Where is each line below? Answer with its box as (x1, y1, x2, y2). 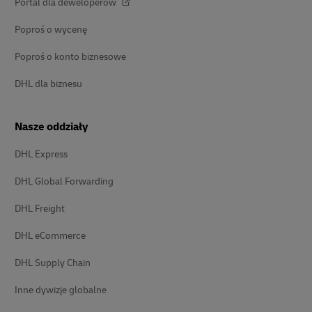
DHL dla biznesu (15, 78, 82, 90)
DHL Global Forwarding (15, 175, 114, 187)
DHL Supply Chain (15, 257, 91, 269)
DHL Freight (15, 203, 65, 214)
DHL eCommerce (15, 230, 86, 242)
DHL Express (15, 148, 68, 160)
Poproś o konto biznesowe (15, 51, 126, 63)
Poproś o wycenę (15, 24, 87, 36)
